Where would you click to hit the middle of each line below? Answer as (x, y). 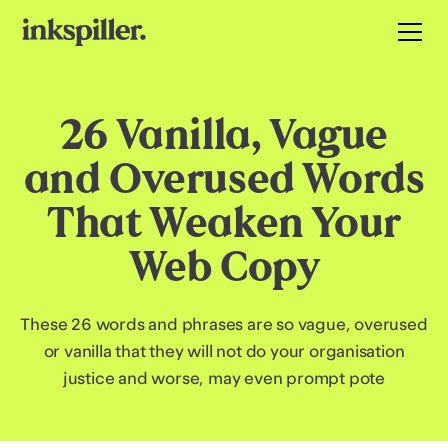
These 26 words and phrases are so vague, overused (224, 325)
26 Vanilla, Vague (224, 134)
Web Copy (224, 266)
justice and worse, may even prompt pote (224, 379)
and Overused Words (224, 178)
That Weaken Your (224, 222)
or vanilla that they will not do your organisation (224, 352)
